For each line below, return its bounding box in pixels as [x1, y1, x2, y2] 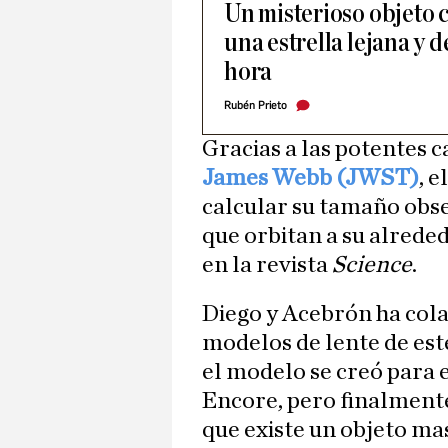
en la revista [202, 253, 332, 278]
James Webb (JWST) [202, 166, 419, 191]
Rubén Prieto [224, 99, 287, 113]
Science [332, 253, 412, 278]
